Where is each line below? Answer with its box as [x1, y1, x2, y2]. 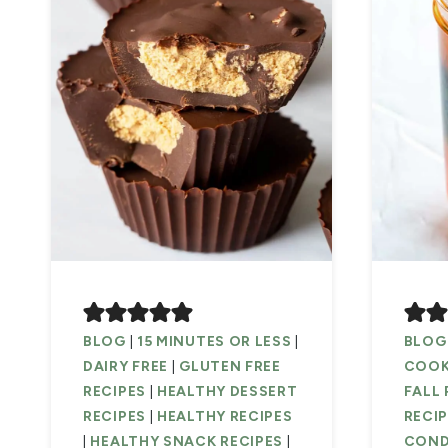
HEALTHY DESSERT [157, 383, 298, 401]
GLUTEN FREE [179, 358, 281, 376]
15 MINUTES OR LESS [136, 333, 292, 351]
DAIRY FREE [83, 358, 168, 376]
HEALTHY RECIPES [157, 408, 293, 426]
